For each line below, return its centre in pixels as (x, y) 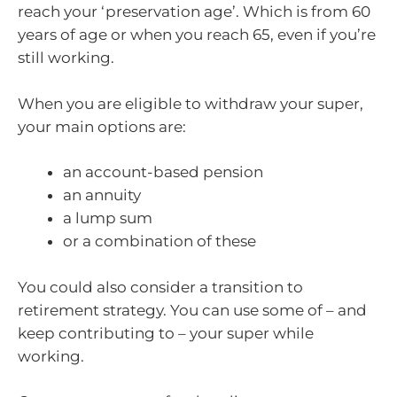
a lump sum (108, 218)
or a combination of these (160, 241)
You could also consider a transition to (160, 287)
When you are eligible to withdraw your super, (191, 103)
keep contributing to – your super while (166, 333)
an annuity (102, 195)
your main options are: (102, 126)
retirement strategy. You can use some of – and (192, 310)
